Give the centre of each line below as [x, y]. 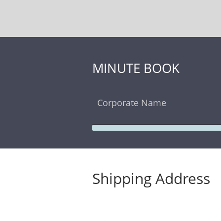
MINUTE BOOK [136, 68]
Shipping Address [151, 178]
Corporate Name [132, 103]
